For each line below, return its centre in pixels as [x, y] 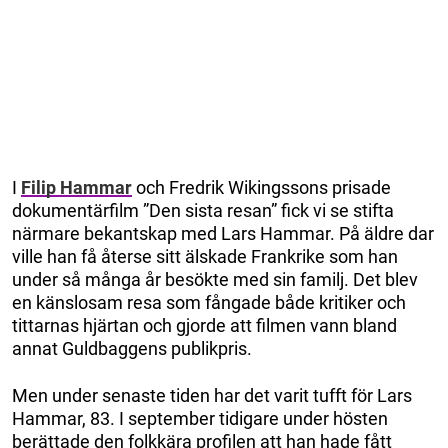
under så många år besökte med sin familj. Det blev [215, 279]
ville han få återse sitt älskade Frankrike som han [205, 256]
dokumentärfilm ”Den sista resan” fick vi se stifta [203, 210]
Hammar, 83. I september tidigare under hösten [200, 418]
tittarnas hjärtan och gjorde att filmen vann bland [204, 325]
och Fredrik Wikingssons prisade [261, 187]
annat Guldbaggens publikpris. [132, 348]
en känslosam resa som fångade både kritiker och [209, 302]
